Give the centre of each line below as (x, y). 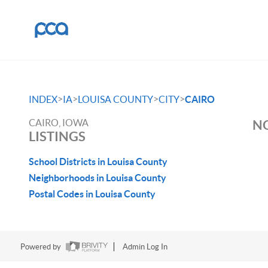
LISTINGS (57, 136)
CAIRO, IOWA (59, 123)
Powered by (41, 247)
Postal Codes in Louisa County (92, 194)
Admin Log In (145, 247)
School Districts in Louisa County (98, 162)
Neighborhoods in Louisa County (98, 178)
